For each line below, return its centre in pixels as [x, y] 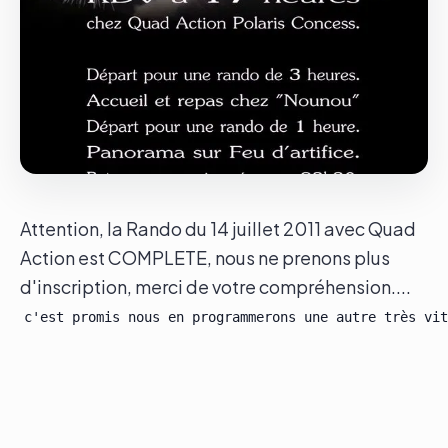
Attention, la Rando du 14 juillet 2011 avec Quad [218, 228]
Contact [66, 108]
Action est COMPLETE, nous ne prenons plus [205, 257]
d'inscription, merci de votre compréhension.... [215, 286]
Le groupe [75, 51]
